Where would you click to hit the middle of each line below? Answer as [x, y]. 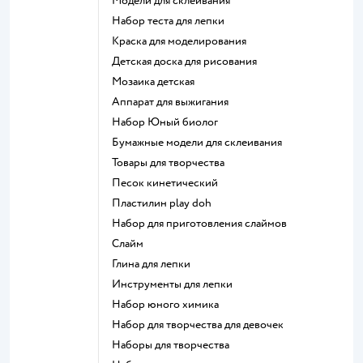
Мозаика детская [158, 81]
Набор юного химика [170, 304]
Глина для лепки [153, 263]
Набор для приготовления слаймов [204, 223]
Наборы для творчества [175, 344]
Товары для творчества [171, 162]
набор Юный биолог [169, 122]
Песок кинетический [169, 182]
